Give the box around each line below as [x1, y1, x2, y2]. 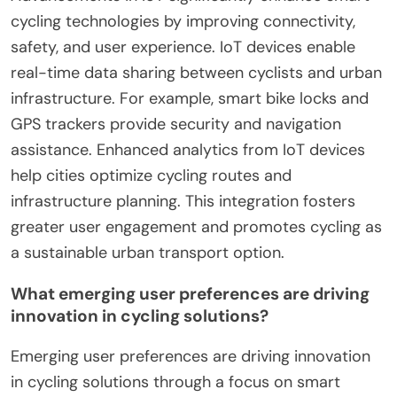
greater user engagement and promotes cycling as [11, 215, 382, 237]
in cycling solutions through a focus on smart [11, 370, 340, 393]
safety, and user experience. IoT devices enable [11, 35, 355, 58]
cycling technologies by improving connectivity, [11, 10, 355, 32]
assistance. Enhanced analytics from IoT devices [11, 138, 365, 160]
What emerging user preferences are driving [11, 282, 370, 305]
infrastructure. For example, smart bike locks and [11, 87, 369, 109]
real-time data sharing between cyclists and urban [11, 61, 382, 83]
